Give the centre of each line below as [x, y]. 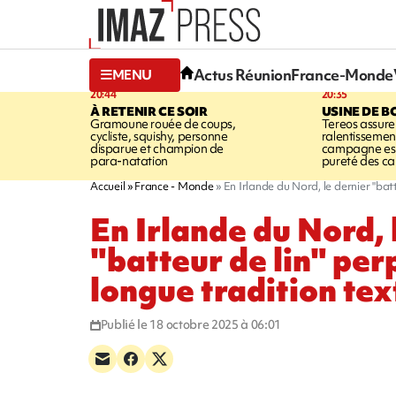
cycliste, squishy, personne [159, 136]
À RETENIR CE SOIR [149, 111]
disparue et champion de [157, 148]
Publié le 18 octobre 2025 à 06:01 [191, 324]
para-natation [129, 160]
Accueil [108, 186]
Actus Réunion [242, 75]
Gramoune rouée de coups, [163, 123]
